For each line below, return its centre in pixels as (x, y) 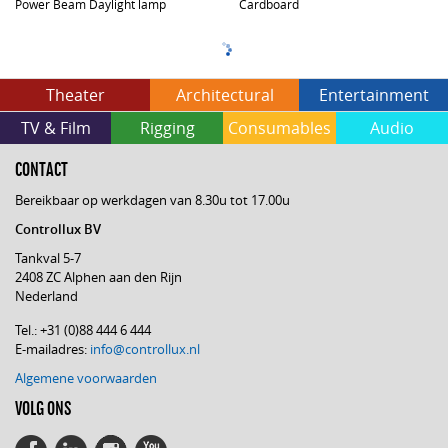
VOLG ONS (43, 409)
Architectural (224, 95)
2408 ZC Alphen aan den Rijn (98, 277)
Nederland (46, 296)
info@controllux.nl (145, 349)
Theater (75, 95)
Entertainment (373, 95)
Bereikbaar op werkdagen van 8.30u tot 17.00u (152, 200)
